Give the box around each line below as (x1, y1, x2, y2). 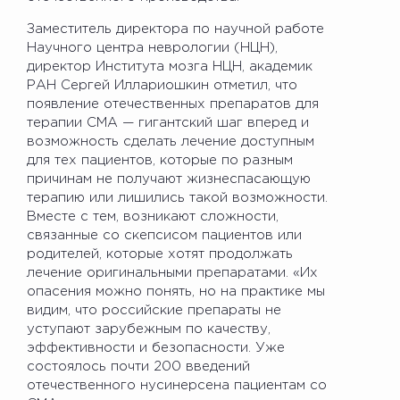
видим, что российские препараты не (27, 304, 281, 316)
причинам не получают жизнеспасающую (27, 172, 311, 185)
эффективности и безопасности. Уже (27, 341, 285, 354)
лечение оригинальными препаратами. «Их (27, 266, 318, 279)
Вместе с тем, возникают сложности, (27, 210, 279, 222)
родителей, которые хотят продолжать (27, 247, 293, 260)
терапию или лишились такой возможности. (27, 191, 328, 204)
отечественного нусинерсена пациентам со (27, 379, 327, 391)
